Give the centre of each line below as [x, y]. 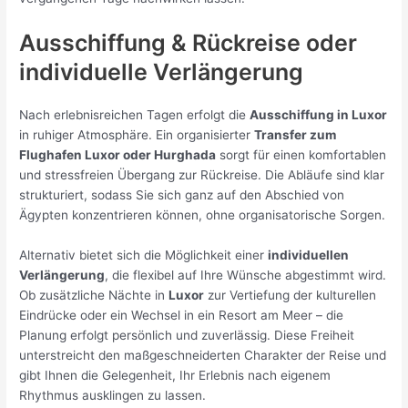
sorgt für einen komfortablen [301, 154]
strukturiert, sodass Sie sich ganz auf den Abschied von [182, 194]
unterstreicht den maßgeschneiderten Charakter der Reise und [203, 355]
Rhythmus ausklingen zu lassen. [113, 395]
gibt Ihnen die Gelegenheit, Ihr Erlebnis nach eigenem [175, 375]
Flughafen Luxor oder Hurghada [118, 154]
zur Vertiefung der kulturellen [291, 295]
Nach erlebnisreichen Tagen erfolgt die [135, 114]
